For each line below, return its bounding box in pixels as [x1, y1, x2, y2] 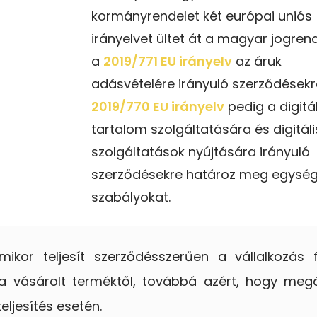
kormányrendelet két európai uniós [91, 6, 312, 25]
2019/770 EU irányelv [91, 97, 224, 115]
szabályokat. [91, 188, 171, 206]
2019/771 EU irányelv [103, 52, 232, 70]
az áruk [232, 52, 282, 70]
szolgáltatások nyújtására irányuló [91, 142, 310, 161]
